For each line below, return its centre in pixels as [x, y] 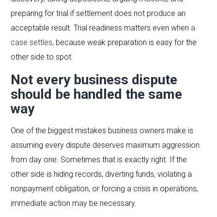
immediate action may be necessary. [74, 203]
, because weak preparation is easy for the [125, 42]
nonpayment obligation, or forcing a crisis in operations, [105, 188]
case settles [32, 42]
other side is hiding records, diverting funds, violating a [101, 174]
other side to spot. [42, 57]
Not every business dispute [94, 79]
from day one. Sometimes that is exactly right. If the [99, 159]
